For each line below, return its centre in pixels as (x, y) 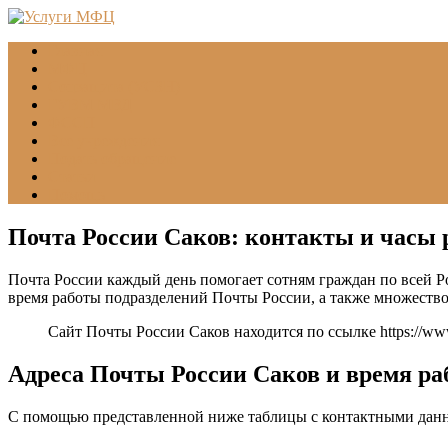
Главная (75, 50)
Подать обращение (112, 158)
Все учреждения (103, 140)
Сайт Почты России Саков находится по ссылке (214, 331)
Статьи (72, 176)
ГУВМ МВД (90, 104)
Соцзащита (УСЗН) (114, 86)
